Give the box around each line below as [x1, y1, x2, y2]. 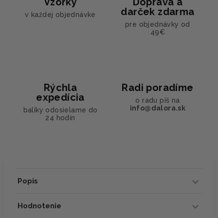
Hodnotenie [18, 201, 61, 210]
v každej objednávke [25, 10, 96, 18]
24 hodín [45, 113, 75, 122]
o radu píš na [135, 96, 180, 104]
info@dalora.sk [129, 104, 186, 112]
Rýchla [43, 81, 77, 93]
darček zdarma [121, 5, 195, 18]
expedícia [36, 91, 85, 103]
